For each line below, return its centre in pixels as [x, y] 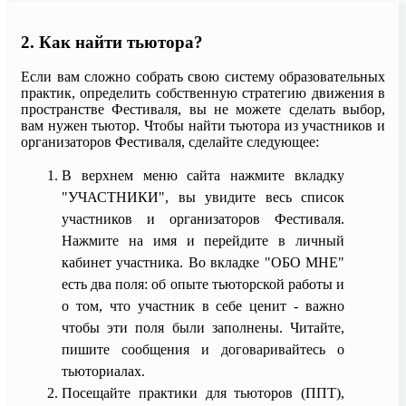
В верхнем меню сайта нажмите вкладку [203, 176]
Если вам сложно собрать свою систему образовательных [203, 77]
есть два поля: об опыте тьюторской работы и [203, 285]
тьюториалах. [103, 372]
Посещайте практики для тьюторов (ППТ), [203, 393]
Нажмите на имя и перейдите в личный [203, 241]
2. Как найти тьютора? [112, 42]
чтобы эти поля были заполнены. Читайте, [203, 328]
